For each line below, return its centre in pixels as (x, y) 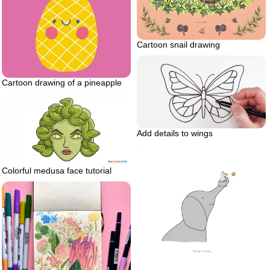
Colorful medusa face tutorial (57, 171)
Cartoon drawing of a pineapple (62, 82)
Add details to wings (175, 133)
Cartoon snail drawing (178, 45)
